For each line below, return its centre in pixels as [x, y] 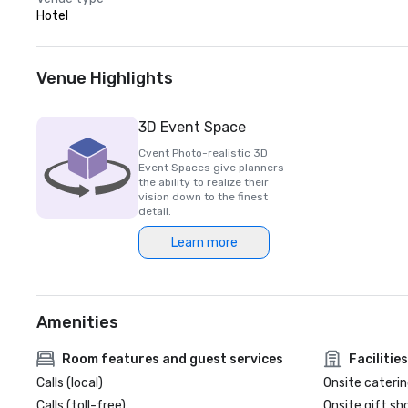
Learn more [204, 242]
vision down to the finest [203, 197]
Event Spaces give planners [211, 168]
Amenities [77, 322]
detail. [155, 211]
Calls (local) [70, 383]
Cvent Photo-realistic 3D [203, 153]
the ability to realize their [204, 182]
